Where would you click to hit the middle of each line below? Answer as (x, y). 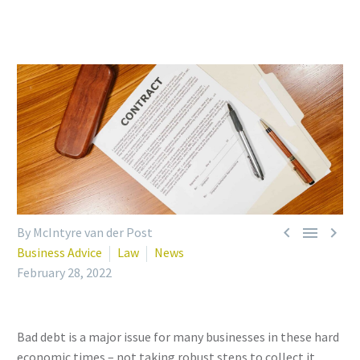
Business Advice (59, 253)
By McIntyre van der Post (85, 233)
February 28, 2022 (64, 273)
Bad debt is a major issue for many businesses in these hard (178, 337)
